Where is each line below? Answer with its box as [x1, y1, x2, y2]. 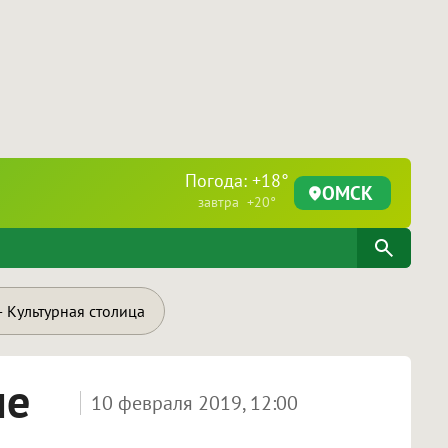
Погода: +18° [185, 169, 289, 192]
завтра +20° [198, 193, 276, 211]
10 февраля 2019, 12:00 [90, 390, 298, 416]
